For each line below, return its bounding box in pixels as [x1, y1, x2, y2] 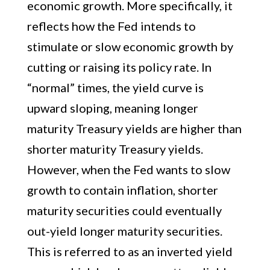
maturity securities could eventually [27, 203, 222, 218]
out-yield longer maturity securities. [27, 224, 222, 238]
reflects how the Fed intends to [27, 19, 196, 33]
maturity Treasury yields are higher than [27, 121, 242, 136]
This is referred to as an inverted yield [27, 244, 233, 259]
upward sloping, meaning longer [27, 101, 198, 115]
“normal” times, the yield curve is [27, 80, 204, 95]
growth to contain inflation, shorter [27, 183, 218, 197]
